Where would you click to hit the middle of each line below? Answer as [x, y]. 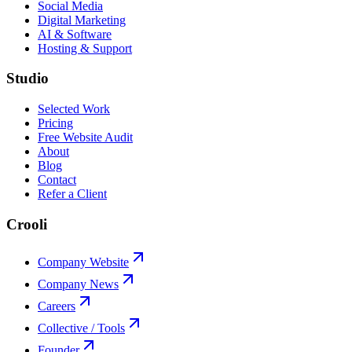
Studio [27, 79]
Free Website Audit [85, 137]
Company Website [83, 262]
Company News [78, 284]
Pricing [55, 123]
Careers [57, 306]
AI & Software [75, 34]
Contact [57, 179]
